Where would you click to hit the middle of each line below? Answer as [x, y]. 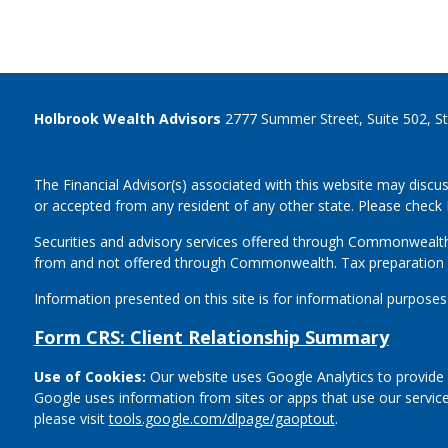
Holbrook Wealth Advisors [127, 119]
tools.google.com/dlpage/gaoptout [221, 419]
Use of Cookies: [89, 377]
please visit [71, 419]
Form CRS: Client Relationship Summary [211, 337]
